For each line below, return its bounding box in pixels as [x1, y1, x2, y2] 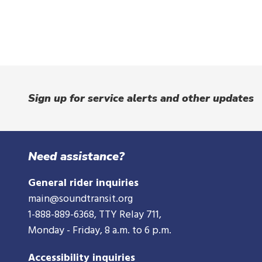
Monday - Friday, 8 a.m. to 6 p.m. [28, 222, 171, 239]
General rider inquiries [28, 175, 139, 192]
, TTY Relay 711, [94, 206, 161, 223]
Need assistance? [28, 149, 125, 164]
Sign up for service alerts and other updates [28, 91, 254, 105]
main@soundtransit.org [28, 191, 133, 208]
